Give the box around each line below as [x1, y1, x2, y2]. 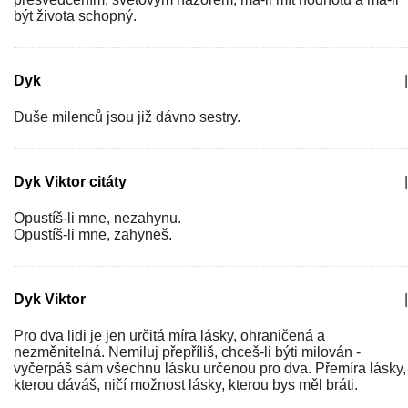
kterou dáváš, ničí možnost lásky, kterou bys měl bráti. [14, 377, 358, 393]
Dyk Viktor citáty [14, 174, 127, 189]
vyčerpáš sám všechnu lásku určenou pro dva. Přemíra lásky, [14, 361, 406, 376]
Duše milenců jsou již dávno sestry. [14, 109, 240, 125]
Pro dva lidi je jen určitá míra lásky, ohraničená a [14, 328, 325, 343]
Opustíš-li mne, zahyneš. [14, 227, 172, 242]
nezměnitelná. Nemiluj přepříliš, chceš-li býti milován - [14, 344, 361, 360]
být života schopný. [14, 8, 137, 24]
